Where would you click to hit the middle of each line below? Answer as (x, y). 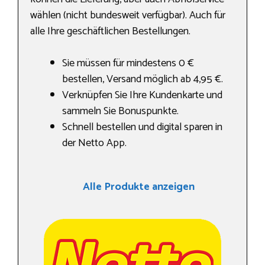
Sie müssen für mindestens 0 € (128, 64)
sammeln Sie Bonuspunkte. (120, 112)
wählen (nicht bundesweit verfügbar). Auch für (128, 16)
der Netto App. (94, 143)
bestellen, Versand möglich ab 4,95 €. (143, 80)
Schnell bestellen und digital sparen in (142, 127)
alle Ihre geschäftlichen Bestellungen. (110, 32)
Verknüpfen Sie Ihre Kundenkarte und (142, 96)
